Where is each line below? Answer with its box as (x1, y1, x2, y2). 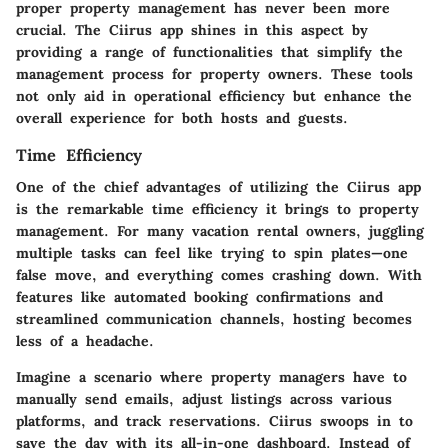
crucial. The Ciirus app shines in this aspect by (16, 20, 368, 39)
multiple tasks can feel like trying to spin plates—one (16, 243, 408, 262)
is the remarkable (16, 199, 152, 218)
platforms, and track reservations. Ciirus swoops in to (16, 411, 413, 430)
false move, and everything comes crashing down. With (16, 265, 422, 284)
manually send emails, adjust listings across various (16, 389, 392, 408)
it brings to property (258, 199, 419, 218)
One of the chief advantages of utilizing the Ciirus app (16, 177, 421, 196)
